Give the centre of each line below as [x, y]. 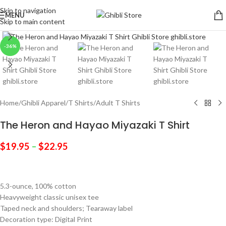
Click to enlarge [54, 23]
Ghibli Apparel [43, 103]
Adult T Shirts [118, 103]
